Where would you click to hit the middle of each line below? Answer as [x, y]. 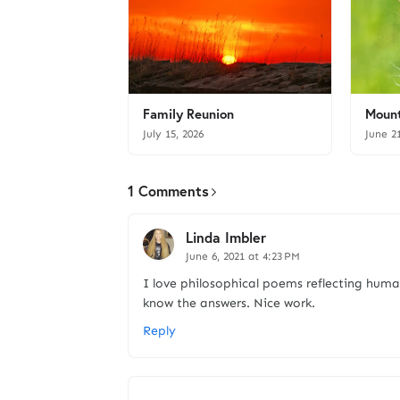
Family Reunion [188, 113]
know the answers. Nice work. [229, 303]
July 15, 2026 [173, 134]
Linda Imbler [226, 237]
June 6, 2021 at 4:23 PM [243, 256]
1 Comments [168, 191]
